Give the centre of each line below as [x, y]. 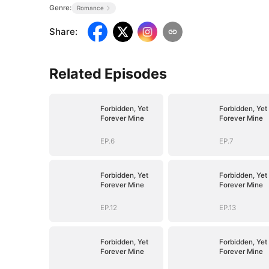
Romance [90, 8]
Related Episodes [108, 73]
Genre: [61, 8]
